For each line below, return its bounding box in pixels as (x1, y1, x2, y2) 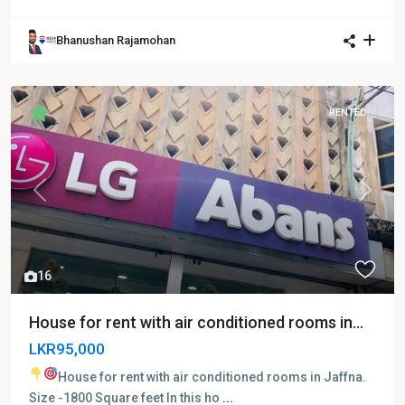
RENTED (329, 107, 367, 118)
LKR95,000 (29, 340, 105, 358)
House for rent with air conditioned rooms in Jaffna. (57, 370, 366, 384)
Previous (38, 191, 89, 206)
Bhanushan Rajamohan (56, 33, 175, 47)
